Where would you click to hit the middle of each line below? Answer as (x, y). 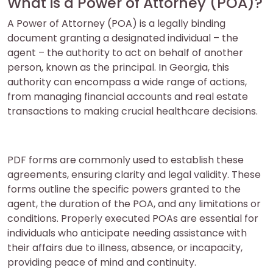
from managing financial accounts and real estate (128, 96)
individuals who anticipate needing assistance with (127, 233)
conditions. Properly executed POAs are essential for (133, 218)
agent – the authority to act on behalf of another (125, 52)
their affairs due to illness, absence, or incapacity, (125, 247)
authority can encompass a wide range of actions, (127, 82)
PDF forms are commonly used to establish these (126, 160)
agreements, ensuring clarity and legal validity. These (134, 174)
